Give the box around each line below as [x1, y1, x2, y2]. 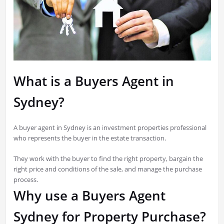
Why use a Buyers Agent [13, 186, 165, 205]
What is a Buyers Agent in [13, 72, 174, 90]
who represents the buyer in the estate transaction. [13, 133, 167, 143]
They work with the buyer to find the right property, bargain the [13, 154, 203, 163]
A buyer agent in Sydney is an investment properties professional [13, 123, 206, 132]
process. [13, 175, 38, 184]
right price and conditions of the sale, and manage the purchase [13, 164, 202, 174]
